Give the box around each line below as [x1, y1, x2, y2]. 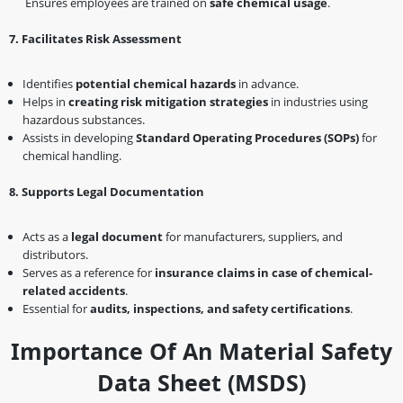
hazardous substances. [22, 111, 145, 128]
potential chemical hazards [76, 75, 236, 92]
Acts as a [22, 228, 71, 245]
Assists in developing [22, 129, 136, 146]
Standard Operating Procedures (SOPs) [136, 129, 359, 146]
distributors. [22, 246, 88, 263]
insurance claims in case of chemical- [155, 264, 372, 281]
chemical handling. [22, 147, 121, 164]
